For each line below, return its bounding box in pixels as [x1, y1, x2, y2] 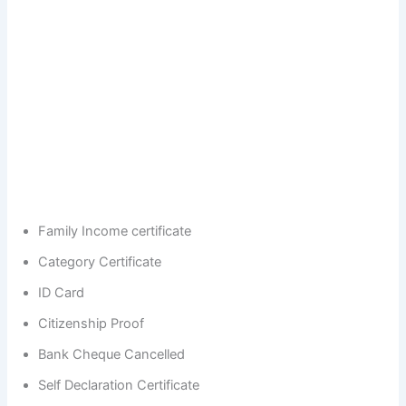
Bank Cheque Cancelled [38, 345, 186, 362]
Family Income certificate [38, 222, 192, 239]
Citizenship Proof [38, 314, 145, 332]
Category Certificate [38, 253, 162, 270]
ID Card [38, 284, 85, 301]
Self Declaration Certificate [38, 376, 200, 393]
